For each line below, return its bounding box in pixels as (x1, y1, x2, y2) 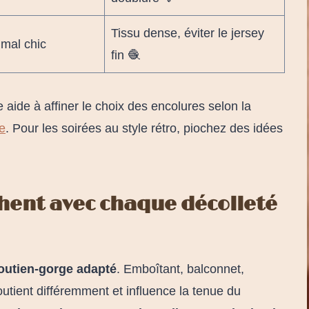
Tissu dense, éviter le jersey (111, 26, 264, 40)
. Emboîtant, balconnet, (117, 261, 244, 276)
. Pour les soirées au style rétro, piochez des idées (6, 121, 283, 135)
